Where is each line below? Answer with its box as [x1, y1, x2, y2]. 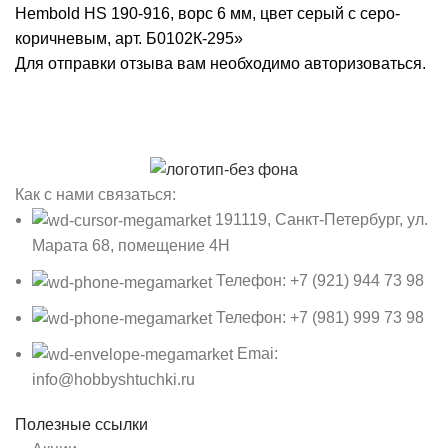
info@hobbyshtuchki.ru [32, 371, 195, 389]
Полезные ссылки [15, 416, 148, 434]
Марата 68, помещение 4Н [32, 237, 230, 255]
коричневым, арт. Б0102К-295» [15, 29, 243, 47]
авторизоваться [304, 54, 422, 72]
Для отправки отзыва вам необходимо [15, 54, 304, 72]
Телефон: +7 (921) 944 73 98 [216, 272, 424, 290]
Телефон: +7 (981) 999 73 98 [216, 308, 424, 326]
